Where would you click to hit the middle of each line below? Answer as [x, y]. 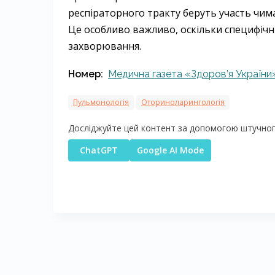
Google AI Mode [170, 150]
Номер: [86, 74]
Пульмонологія [101, 102]
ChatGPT [99, 150]
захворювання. [105, 46]
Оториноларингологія [183, 102]
